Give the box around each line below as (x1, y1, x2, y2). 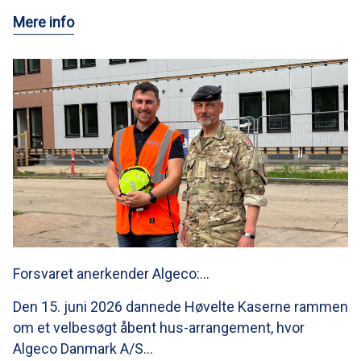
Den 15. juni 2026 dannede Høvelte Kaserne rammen (13, 298, 348, 316)
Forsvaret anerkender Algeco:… (13, 265, 210, 283)
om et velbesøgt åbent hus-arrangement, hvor (13, 319, 305, 337)
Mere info (13, 14, 74, 31)
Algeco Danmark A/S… (13, 340, 153, 358)
